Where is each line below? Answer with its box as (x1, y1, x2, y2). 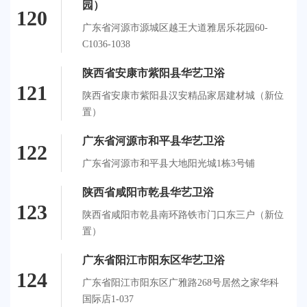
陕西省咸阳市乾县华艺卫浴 (82, 186, 214, 198)
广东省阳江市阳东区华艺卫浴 (82, 254, 225, 266)
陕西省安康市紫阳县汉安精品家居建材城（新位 (82, 90, 284, 101)
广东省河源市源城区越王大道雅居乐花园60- (82, 22, 268, 33)
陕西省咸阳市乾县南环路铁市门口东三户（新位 (82, 209, 284, 220)
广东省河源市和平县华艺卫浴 (82, 134, 225, 147)
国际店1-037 (82, 293, 134, 304)
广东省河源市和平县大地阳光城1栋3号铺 (82, 158, 258, 169)
